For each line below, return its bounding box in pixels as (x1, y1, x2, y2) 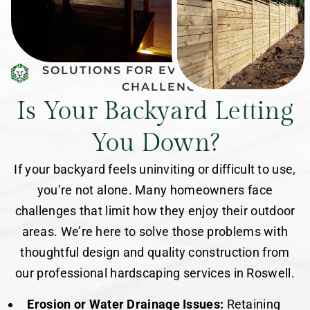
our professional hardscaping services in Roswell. (15, 266, 295, 281)
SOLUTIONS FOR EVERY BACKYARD (42, 64, 285, 77)
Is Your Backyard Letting (16, 97, 294, 127)
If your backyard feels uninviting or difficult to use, (14, 162, 296, 177)
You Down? (90, 129, 220, 158)
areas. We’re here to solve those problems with (21, 224, 289, 239)
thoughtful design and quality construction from (20, 245, 290, 260)
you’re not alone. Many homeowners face (37, 183, 273, 198)
